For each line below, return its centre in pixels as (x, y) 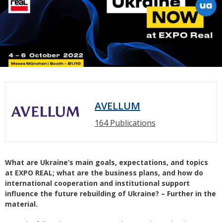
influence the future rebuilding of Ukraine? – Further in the (111, 194)
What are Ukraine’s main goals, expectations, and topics (107, 163)
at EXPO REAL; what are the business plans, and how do (104, 173)
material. (21, 204)
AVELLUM (117, 106)
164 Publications (125, 123)
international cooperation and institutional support (97, 183)
